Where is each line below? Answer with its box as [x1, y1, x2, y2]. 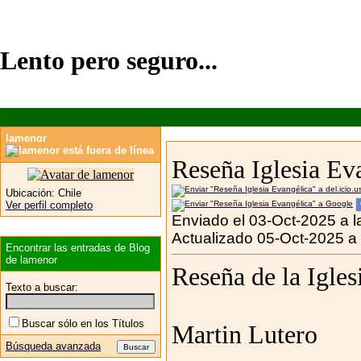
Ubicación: [6, 186, 55, 199]
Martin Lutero [172, 320, 317, 349]
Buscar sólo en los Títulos [22, 317, 144, 330]
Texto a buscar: [6, 280, 78, 293]
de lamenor [6, 253, 57, 266]
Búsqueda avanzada [6, 339, 101, 352]
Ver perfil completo [6, 198, 93, 211]
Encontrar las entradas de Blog [6, 241, 150, 254]
